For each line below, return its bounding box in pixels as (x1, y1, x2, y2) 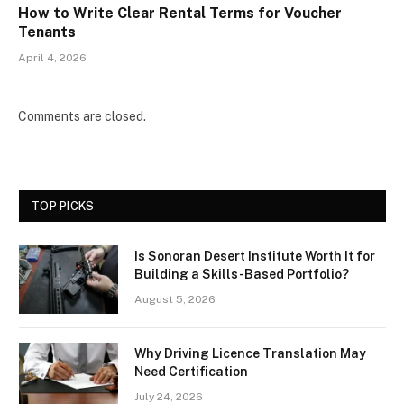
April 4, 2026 (18, 50, 87, 64)
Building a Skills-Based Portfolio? (134, 266, 349, 281)
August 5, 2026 (134, 292, 216, 306)
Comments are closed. (18, 108, 146, 124)
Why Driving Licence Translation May (134, 345, 366, 361)
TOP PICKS (32, 198, 95, 213)
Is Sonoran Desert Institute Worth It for (134, 248, 375, 263)
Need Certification (134, 363, 248, 379)
